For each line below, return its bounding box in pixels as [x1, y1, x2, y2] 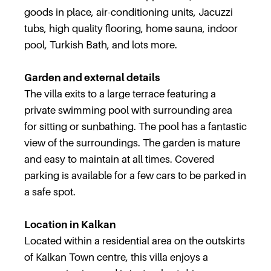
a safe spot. [24, 186, 76, 198]
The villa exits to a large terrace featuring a [24, 88, 216, 100]
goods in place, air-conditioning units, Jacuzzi [24, 6, 233, 18]
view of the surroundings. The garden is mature [24, 137, 240, 149]
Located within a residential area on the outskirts [24, 235, 245, 247]
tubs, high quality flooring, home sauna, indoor [24, 22, 238, 34]
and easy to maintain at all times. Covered [24, 153, 214, 165]
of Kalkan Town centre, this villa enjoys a [24, 251, 208, 263]
